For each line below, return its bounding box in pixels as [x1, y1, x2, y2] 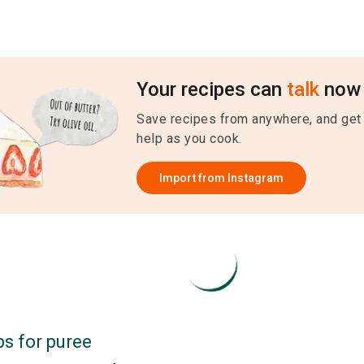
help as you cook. [136, 131, 242, 146]
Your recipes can [136, 78, 287, 101]
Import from [159, 171, 228, 184]
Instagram [227, 171, 284, 184]
